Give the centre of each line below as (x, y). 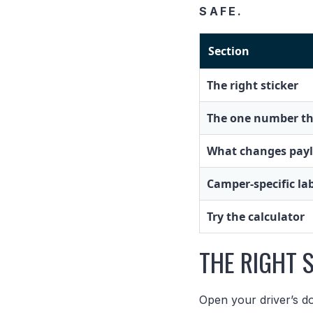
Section (229, 51)
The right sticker (253, 85)
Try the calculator (256, 216)
